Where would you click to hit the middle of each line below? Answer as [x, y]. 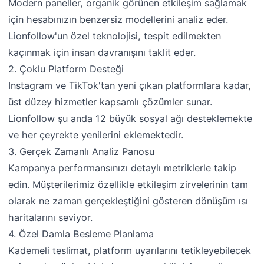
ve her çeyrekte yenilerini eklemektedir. [96, 135]
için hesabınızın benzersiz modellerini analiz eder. [118, 19]
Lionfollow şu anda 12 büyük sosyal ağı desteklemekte [131, 118]
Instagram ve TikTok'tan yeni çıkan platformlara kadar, [130, 85]
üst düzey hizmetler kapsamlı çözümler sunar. [110, 102]
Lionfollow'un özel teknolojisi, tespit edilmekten [115, 36]
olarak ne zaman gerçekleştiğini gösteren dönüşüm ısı [128, 201]
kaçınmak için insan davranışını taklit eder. [102, 52]
